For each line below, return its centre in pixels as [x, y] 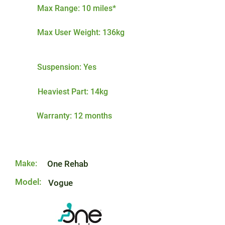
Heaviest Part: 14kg [73, 92]
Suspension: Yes [67, 67]
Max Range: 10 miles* [77, 8]
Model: [28, 182]
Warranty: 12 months [74, 116]
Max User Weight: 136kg [81, 32]
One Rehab [68, 164]
